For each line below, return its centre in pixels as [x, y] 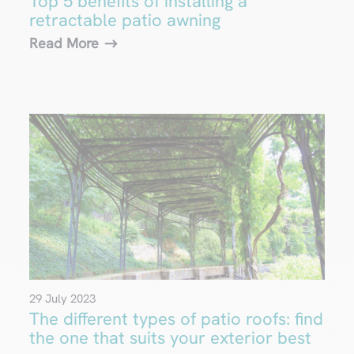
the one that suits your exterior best [171, 337]
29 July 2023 [63, 298]
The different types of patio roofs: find [177, 318]
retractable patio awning [125, 21]
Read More [64, 43]
